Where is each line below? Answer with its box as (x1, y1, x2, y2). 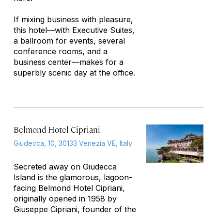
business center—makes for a (14, 57, 124, 67)
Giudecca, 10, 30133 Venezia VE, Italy (14, 139, 132, 147)
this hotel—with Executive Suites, (14, 25, 135, 35)
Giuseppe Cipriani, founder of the (14, 204, 136, 214)
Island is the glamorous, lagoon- (14, 172, 132, 182)
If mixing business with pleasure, (14, 14, 133, 24)
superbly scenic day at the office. (14, 67, 135, 77)
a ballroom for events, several (14, 35, 125, 46)
